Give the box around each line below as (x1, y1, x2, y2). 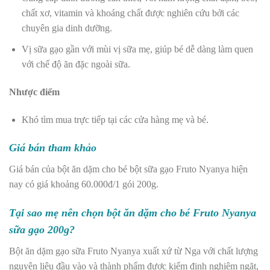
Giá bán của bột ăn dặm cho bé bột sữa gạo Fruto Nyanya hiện (9, 164, 248, 175)
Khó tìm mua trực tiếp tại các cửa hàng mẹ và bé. (21, 114, 211, 125)
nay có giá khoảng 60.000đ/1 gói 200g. (9, 179, 161, 190)
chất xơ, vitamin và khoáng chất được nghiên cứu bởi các (21, 8, 239, 19)
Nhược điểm (9, 86, 62, 97)
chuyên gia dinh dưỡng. (21, 23, 115, 34)
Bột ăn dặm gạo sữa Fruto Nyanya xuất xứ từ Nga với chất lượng (9, 246, 258, 257)
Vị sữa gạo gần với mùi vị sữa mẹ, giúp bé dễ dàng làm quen (21, 43, 253, 54)
